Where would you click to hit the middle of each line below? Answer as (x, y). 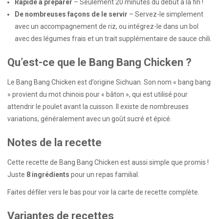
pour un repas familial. (104, 174)
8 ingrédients (48, 174)
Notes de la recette (55, 142)
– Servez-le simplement (165, 14)
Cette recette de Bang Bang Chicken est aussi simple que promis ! (108, 162)
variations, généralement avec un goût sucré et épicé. (89, 119)
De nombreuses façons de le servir (71, 14)
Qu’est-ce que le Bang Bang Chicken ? (99, 62)
